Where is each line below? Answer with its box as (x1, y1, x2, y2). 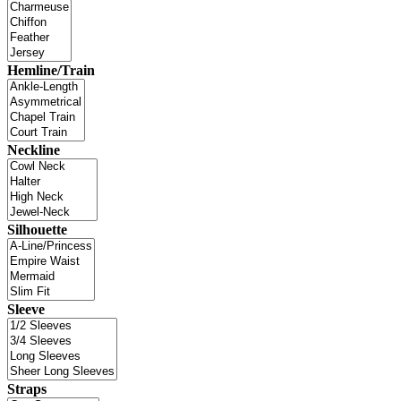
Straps (7, 380, 47, 397)
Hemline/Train (7, 62, 95, 78)
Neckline (7, 141, 60, 158)
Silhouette (7, 221, 67, 237)
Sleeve (7, 301, 45, 317)
